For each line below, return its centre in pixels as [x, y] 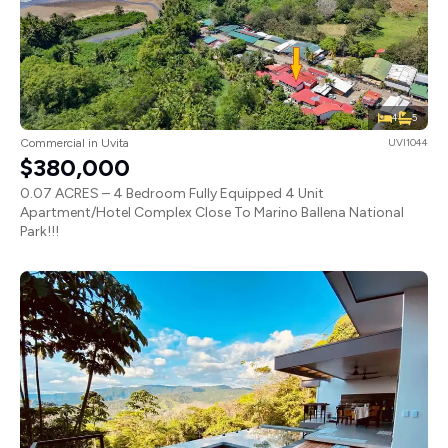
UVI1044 [408, 143]
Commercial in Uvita [74, 143]
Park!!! [39, 232]
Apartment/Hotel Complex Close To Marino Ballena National [212, 213]
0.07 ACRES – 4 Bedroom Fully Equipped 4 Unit [172, 194]
